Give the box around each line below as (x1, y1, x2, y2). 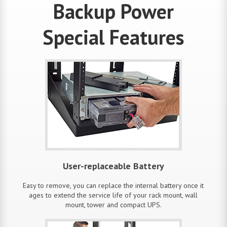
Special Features (43, 23, 184, 50)
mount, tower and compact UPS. (65, 200, 162, 209)
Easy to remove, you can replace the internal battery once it (23, 180, 204, 190)
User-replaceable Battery (62, 160, 164, 172)
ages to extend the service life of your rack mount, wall (29, 190, 198, 200)
